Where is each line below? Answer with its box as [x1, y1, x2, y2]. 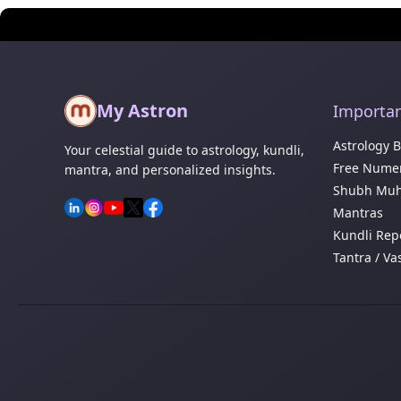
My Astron [97, 98, 188, 124]
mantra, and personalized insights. [64, 161, 276, 179]
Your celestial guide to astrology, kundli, [64, 141, 304, 159]
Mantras [333, 204, 383, 222]
